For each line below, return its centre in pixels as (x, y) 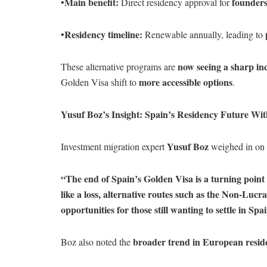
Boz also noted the (97, 241)
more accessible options (186, 82)
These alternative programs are (119, 66)
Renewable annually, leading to (204, 34)
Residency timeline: (103, 34)
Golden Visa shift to (100, 82)
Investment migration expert (114, 146)
